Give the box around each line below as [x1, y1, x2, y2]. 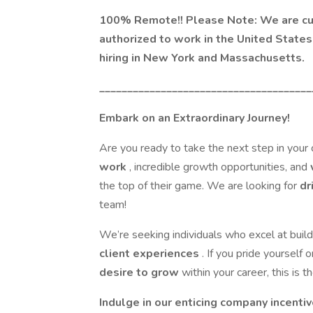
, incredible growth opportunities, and [129, 159, 310, 175]
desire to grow [99, 265, 182, 280]
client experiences [99, 246, 202, 261]
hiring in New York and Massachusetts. [99, 50, 305, 66]
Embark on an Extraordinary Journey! [99, 110, 290, 126]
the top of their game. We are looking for [99, 178, 300, 194]
